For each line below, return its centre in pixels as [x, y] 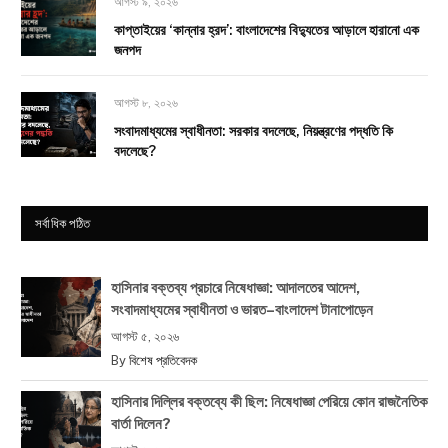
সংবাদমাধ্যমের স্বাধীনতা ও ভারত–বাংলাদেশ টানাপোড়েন [242, 310]
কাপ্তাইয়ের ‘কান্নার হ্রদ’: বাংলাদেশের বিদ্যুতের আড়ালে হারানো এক [266, 30]
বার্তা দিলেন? [141, 424]
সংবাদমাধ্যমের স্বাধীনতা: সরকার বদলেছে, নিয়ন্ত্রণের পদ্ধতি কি [253, 131]
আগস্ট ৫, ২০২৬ [145, 337]
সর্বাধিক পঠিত [63, 224]
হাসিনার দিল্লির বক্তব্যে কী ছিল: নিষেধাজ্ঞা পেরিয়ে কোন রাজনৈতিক [269, 402]
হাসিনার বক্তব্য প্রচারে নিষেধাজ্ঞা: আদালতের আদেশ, [235, 288]
